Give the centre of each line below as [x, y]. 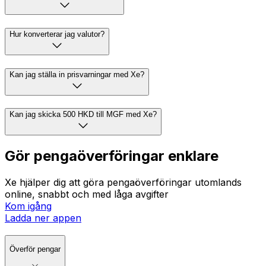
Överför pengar [35, 249]
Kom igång [28, 206]
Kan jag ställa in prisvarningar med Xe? [77, 74]
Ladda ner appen [43, 218]
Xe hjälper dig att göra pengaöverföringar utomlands [123, 183]
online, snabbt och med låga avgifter [87, 194]
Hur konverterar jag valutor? [57, 34]
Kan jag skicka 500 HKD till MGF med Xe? [83, 115]
